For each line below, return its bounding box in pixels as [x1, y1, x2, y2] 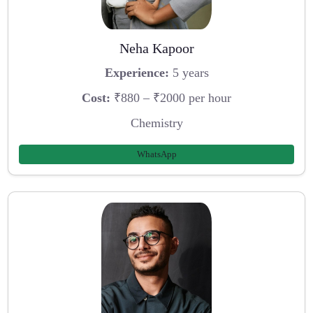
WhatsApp [136, 149, 177, 160]
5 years [168, 66, 209, 80]
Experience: [104, 66, 169, 80]
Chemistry [130, 115, 183, 130]
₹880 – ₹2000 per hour [110, 90, 231, 105]
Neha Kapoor [119, 40, 194, 56]
